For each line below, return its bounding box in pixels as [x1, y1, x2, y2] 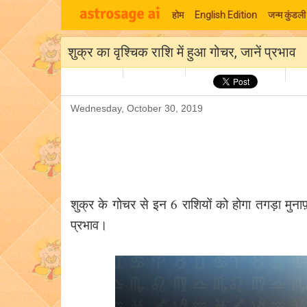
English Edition [195, 10, 257, 21]
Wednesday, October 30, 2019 [71, 103, 203, 114]
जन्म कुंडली [268, 10, 306, 21]
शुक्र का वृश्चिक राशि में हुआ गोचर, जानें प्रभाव [68, 44, 296, 60]
